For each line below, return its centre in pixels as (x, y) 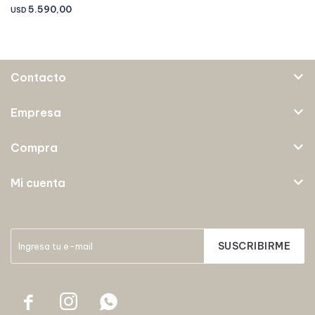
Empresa (36, 112)
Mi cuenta (38, 182)
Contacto (38, 77)
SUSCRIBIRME (254, 246)
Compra (34, 147)
